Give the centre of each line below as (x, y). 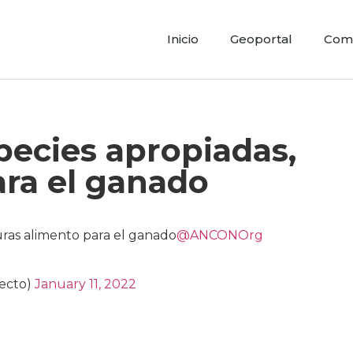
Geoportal (261, 39)
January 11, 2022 (85, 284)
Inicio (182, 39)
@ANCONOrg (220, 235)
